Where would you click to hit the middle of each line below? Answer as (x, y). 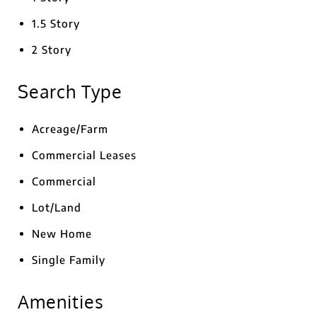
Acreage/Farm (70, 129)
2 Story (52, 50)
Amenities (61, 301)
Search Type (70, 91)
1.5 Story (56, 23)
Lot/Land (57, 207)
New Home (62, 234)
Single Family (69, 260)
